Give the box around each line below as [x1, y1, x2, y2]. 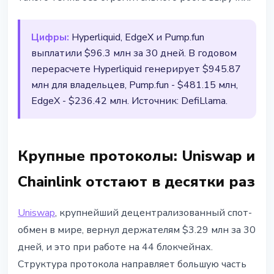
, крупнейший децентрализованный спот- [55, 206, 252, 220]
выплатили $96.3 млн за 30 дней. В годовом [31, 46, 237, 61]
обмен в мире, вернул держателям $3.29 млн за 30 [18, 223, 256, 237]
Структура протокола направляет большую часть [18, 257, 246, 272]
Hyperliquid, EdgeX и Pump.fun [69, 31, 204, 45]
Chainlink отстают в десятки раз [18, 172, 255, 192]
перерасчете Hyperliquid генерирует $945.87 [31, 62, 241, 76]
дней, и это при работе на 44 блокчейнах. [18, 240, 213, 254]
